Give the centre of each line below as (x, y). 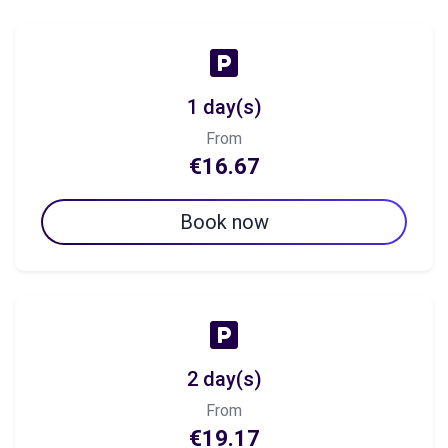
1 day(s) (224, 107)
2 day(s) (224, 379)
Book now (224, 222)
